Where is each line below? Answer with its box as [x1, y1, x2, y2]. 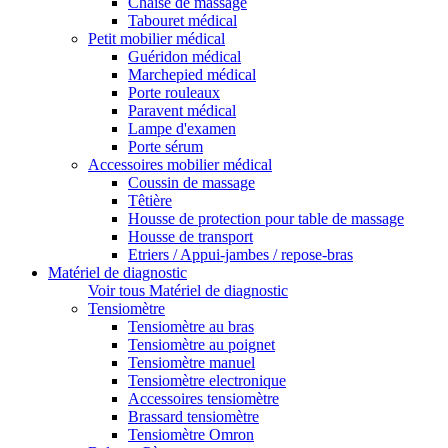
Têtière [128, 192, 172, 210]
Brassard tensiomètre [128, 408, 259, 426]
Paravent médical [128, 102, 236, 120]
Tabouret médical [128, 12, 237, 30]
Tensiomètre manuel [128, 354, 255, 372]
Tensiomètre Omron [128, 426, 254, 444]
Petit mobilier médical [88, 30, 225, 48]
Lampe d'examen [128, 120, 236, 138]
